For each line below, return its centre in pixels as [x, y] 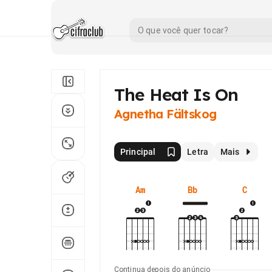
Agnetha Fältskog [165, 114]
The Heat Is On [176, 94]
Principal [138, 152]
